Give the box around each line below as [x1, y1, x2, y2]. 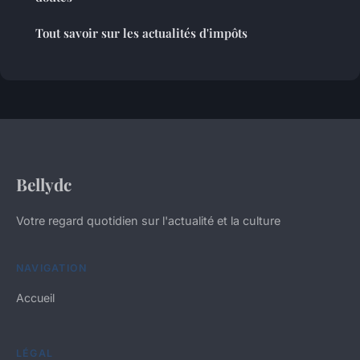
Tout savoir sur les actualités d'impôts [35, 25, 247, 42]
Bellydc [16, 173, 72, 196]
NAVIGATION [16, 262, 88, 275]
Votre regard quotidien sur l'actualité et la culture [16, 214, 280, 228]
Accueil [16, 291, 55, 305]
